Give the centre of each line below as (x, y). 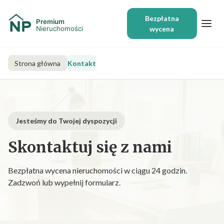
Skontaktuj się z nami (90, 147)
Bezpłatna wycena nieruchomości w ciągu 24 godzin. (97, 170)
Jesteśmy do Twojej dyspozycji (66, 121)
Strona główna (37, 63)
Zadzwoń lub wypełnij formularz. (64, 182)
